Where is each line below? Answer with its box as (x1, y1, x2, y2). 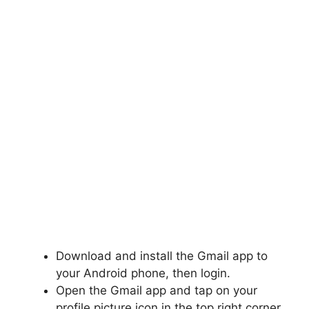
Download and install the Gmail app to (56, 248, 268, 263)
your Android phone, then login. (56, 266, 230, 280)
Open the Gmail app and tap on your (56, 283, 257, 297)
